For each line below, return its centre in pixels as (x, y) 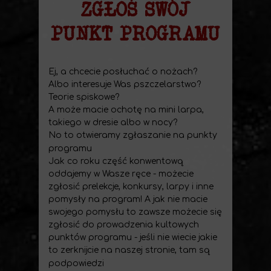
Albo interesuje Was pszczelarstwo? (125, 84)
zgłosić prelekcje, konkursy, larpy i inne (131, 187)
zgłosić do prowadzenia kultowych (124, 225)
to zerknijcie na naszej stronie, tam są (129, 250)
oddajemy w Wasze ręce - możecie (121, 174)
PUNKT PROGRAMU (135, 33)
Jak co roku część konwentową (116, 161)
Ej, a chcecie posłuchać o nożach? (123, 72)
